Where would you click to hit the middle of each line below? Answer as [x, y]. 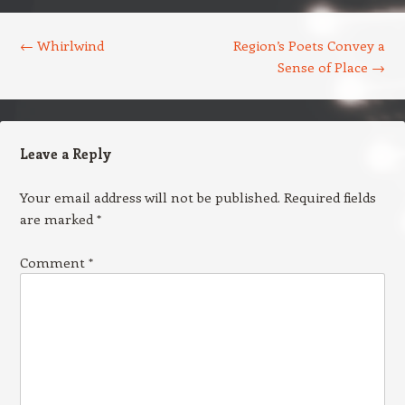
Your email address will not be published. [150, 197]
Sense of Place [325, 67]
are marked [58, 219]
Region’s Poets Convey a [310, 45]
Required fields [330, 197]
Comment [54, 262]
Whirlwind [68, 45]
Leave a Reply [65, 154]
